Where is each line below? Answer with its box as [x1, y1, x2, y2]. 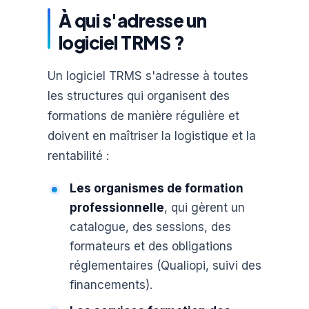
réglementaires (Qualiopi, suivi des [69, 259, 261, 273]
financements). [69, 278, 152, 292]
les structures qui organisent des [47, 88, 230, 103]
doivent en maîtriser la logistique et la [47, 128, 256, 143]
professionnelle [69, 201, 164, 215]
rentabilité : [47, 148, 109, 163]
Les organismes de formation [69, 181, 243, 196]
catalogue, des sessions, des [69, 220, 231, 235]
